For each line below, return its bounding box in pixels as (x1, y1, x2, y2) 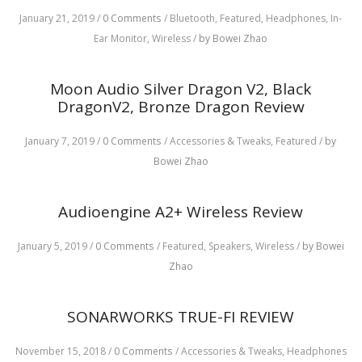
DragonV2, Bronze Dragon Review (57, 96, 305, 117)
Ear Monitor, (94, 32, 153, 45)
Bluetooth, (170, 11, 221, 25)
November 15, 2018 (15, 344, 106, 358)
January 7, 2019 (25, 134, 95, 148)
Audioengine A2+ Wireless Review (58, 201, 304, 222)
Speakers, (208, 239, 255, 253)
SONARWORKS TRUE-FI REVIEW (67, 306, 295, 327)
